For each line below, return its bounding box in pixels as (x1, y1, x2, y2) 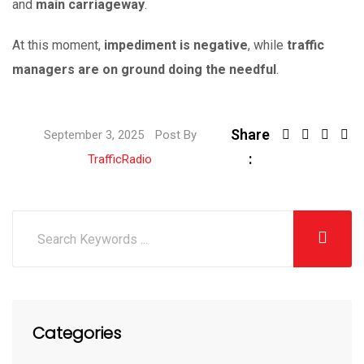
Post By (154, 128, 197, 142)
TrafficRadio (88, 152, 153, 167)
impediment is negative (104, 37, 248, 53)
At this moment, (12, 37, 104, 53)
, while (248, 37, 287, 53)
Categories (32, 322, 121, 344)
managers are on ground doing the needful (12, 62, 276, 77)
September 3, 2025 (43, 128, 147, 142)
